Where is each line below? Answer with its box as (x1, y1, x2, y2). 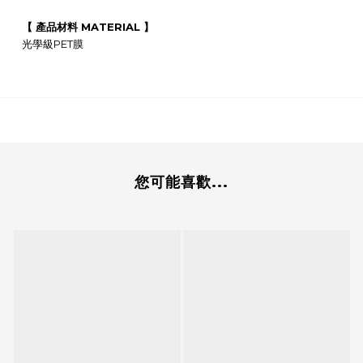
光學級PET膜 (22, 37, 83, 51)
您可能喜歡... (135, 173, 228, 192)
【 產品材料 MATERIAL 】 (22, 20, 154, 34)
